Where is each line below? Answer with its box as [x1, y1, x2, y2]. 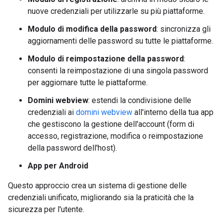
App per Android [28, 161, 88, 170]
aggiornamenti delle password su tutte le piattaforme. [28, 36, 213, 46]
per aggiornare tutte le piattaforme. [28, 78, 148, 87]
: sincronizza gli [157, 24, 211, 34]
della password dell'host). [28, 143, 117, 153]
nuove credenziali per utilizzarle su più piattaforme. [28, 6, 205, 16]
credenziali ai [28, 108, 76, 117]
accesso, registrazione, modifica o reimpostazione [28, 131, 203, 141]
